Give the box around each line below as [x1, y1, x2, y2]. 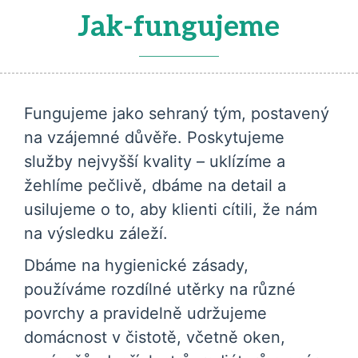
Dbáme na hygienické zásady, [24, 256, 249, 275]
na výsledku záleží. [24, 224, 168, 243]
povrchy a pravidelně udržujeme [24, 304, 267, 323]
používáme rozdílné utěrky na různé [24, 280, 296, 299]
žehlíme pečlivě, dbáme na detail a [24, 176, 286, 195]
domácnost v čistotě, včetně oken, [24, 328, 285, 347]
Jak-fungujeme [78, 10, 280, 45]
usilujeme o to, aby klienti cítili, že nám [24, 200, 317, 219]
